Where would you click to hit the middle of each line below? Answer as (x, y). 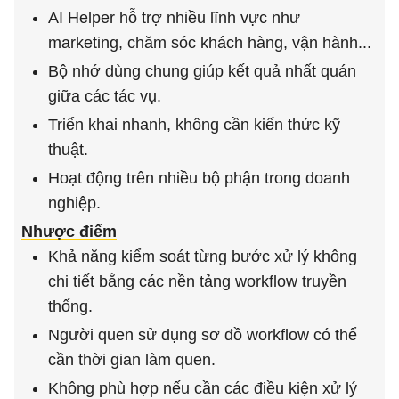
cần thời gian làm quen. (132, 360)
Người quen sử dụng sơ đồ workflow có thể (203, 335)
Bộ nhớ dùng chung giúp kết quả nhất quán (202, 72)
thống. (70, 307)
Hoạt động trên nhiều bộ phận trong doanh (199, 179)
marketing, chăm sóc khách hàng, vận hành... (210, 43)
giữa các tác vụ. (105, 97)
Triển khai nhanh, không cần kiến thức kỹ (194, 125)
